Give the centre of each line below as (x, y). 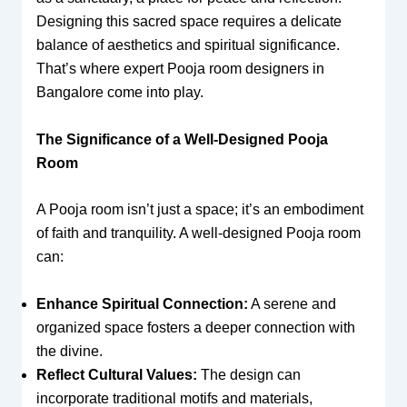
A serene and (292, 303)
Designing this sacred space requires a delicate (189, 21)
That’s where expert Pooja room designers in (180, 69)
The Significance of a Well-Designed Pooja (182, 139)
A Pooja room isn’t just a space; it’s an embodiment (199, 210)
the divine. (69, 351)
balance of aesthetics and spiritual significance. (188, 45)
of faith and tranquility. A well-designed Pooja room (198, 233)
